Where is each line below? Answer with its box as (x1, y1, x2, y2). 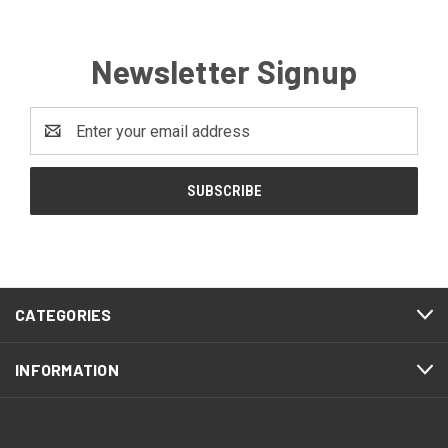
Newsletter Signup (90, 52, 358, 90)
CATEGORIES (15, 305, 112, 324)
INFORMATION (15, 360, 119, 379)
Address (30, 133, 90, 152)
